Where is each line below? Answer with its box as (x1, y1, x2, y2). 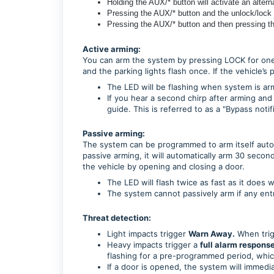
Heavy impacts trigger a (107, 239, 200, 250)
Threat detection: (83, 212, 151, 223)
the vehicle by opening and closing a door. (83, 161, 247, 171)
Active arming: (83, 43, 141, 54)
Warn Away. (188, 228, 235, 239)
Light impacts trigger (107, 228, 188, 239)
